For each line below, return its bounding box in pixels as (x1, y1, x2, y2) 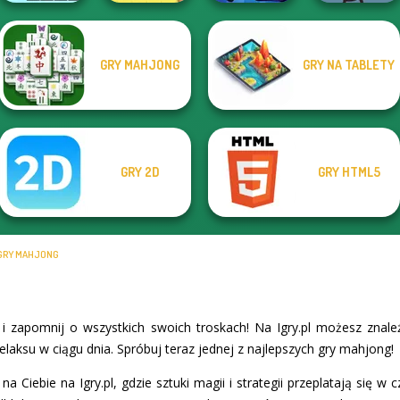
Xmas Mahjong (8, 60, 77, 73)
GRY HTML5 (317, 164, 380, 179)
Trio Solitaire (13, 73, 71, 87)
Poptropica (331, 73, 383, 87)
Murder (236, 73, 269, 87)
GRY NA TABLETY (303, 57, 395, 72)
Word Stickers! (114, 73, 180, 87)
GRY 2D (120, 164, 160, 179)
